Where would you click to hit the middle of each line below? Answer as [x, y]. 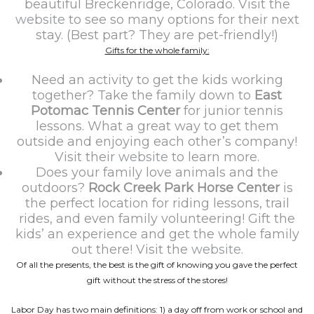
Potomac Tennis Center [105, 111]
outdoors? [55, 188]
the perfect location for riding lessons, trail [157, 203]
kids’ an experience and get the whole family [157, 234]
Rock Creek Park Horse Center [184, 188]
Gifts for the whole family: [157, 50]
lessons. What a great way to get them [157, 126]
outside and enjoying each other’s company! [157, 142]
